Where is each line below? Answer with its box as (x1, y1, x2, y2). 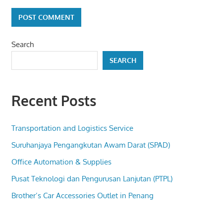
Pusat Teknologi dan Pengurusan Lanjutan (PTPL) (11, 173, 172, 183)
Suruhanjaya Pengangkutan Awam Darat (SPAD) (11, 140, 170, 150)
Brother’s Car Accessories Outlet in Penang (11, 190, 154, 200)
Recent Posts (11, 92, 96, 110)
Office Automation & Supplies (11, 157, 111, 166)
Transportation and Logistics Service (11, 123, 133, 133)
